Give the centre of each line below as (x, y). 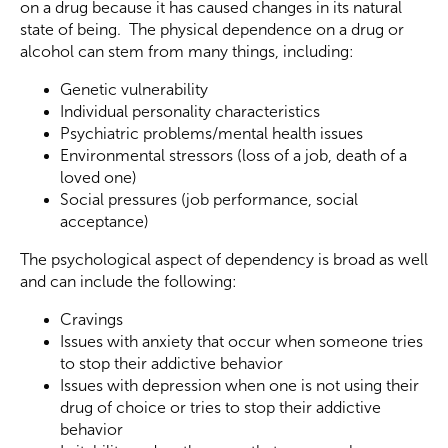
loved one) (98, 178)
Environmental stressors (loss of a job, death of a (233, 156)
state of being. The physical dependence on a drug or (212, 30)
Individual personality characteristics (190, 112)
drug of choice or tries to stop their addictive (220, 408)
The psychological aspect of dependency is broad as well (224, 260)
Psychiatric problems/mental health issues (211, 134)
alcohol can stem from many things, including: (187, 52)
